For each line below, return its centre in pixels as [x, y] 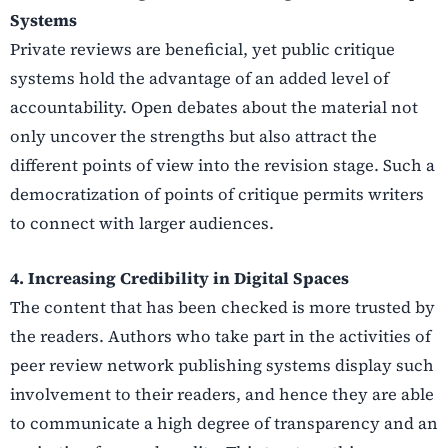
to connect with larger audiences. [142, 222]
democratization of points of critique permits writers [217, 193]
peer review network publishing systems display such [222, 364]
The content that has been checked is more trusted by [222, 306]
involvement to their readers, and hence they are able [222, 393]
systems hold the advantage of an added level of [199, 77]
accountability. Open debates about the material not [214, 106]
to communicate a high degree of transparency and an [224, 422]
